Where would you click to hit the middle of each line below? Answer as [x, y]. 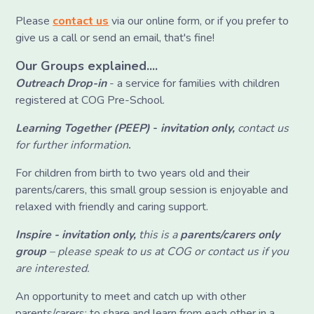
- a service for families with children [195, 83]
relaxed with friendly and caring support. [112, 206]
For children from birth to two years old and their [133, 173]
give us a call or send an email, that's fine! [115, 37]
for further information [72, 145]
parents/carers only [230, 234]
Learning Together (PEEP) [84, 128]
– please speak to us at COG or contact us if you [168, 251]
